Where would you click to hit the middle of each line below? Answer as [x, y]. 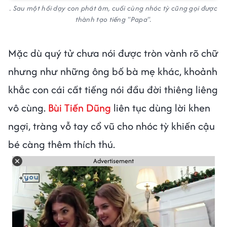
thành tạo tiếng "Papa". [113, 19]
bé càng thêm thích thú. [62, 144]
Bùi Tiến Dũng [80, 107]
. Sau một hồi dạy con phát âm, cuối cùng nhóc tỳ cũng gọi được [113, 8]
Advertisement [113, 161]
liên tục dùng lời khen [161, 107]
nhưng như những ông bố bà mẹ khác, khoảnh [113, 71]
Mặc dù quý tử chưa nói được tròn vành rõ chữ [113, 53]
